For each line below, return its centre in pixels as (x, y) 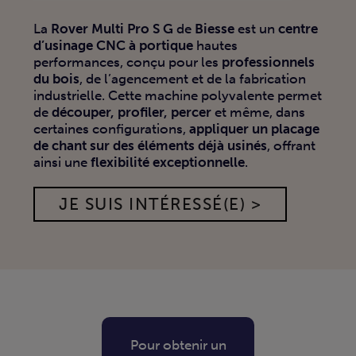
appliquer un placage (254, 130)
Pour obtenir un (178, 346)
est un (256, 29)
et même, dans (258, 113)
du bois (56, 79)
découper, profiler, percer (132, 113)
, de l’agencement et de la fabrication (193, 79)
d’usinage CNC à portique (113, 46)
